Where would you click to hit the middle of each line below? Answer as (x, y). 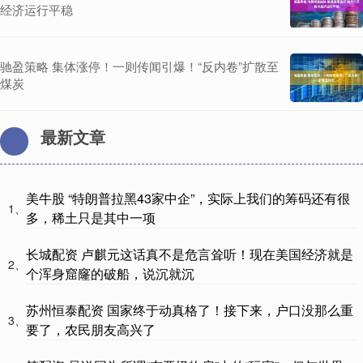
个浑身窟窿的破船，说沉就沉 (110, 273)
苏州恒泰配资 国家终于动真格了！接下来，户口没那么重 (190, 310)
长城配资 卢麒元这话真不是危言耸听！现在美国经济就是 (190, 254)
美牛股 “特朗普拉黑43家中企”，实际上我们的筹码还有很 (188, 198)
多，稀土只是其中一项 (91, 217)
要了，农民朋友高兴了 (91, 329)
